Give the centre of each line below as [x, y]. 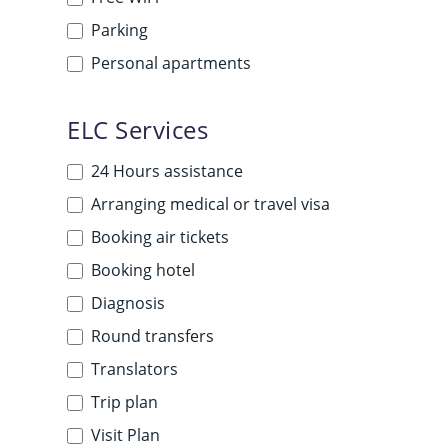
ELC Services [138, 129]
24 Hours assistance [167, 171]
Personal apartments [171, 63]
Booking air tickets [160, 237]
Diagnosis [128, 303]
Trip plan [125, 402]
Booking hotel [143, 270]
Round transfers [153, 336]
